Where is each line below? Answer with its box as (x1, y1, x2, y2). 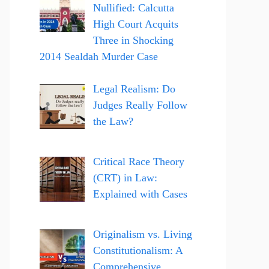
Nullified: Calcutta (92, 2, 174, 14)
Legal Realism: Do (92, 83, 175, 95)
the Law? (92, 115, 133, 127)
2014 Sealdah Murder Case (40, 50, 158, 62)
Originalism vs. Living (92, 228, 192, 240)
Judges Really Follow (92, 99, 187, 111)
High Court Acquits (92, 18, 178, 30)
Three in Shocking (92, 34, 174, 46)
